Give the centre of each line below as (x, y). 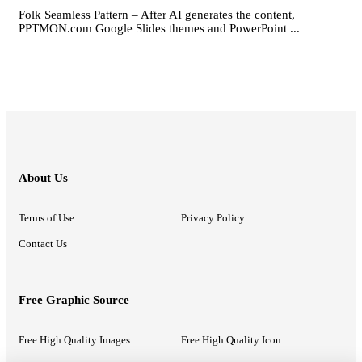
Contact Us (43, 244)
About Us (43, 178)
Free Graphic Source (74, 300)
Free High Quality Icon (231, 340)
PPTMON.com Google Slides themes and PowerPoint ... (159, 29)
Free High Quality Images (74, 340)
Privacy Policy (213, 218)
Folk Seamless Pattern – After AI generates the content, (157, 15)
